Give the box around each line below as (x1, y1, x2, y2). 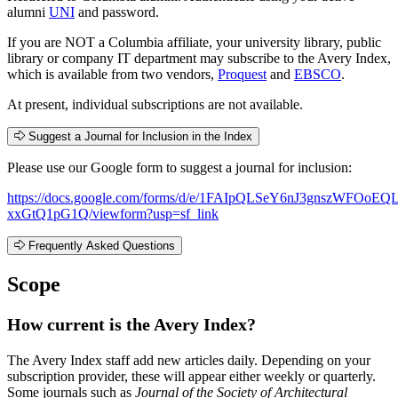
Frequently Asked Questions (28, 238, 175, 252)
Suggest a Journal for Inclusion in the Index (28, 129, 252, 143)
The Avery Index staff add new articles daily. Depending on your (7, 352, 370, 368)
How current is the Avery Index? (7, 314, 256, 334)
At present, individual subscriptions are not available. (7, 96, 303, 112)
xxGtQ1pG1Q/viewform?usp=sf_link (7, 205, 219, 221)
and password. (75, 4, 159, 20)
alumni (7, 4, 49, 20)
